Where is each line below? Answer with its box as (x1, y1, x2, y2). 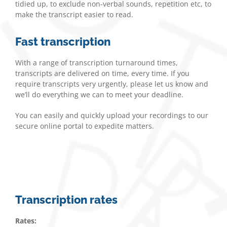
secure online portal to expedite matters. (15, 121, 154, 131)
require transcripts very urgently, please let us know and (15, 79, 208, 89)
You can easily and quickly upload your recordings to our (15, 110, 208, 120)
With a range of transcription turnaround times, (15, 57, 178, 67)
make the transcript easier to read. (15, 9, 133, 19)
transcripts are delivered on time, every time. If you (15, 68, 190, 78)
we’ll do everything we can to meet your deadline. (15, 89, 183, 99)
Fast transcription (15, 35, 110, 48)
